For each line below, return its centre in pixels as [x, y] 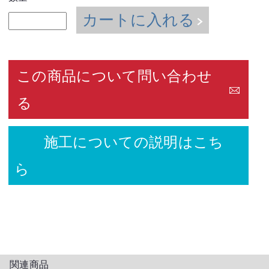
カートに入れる [139, 20]
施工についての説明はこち [119, 142]
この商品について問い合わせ [115, 76]
